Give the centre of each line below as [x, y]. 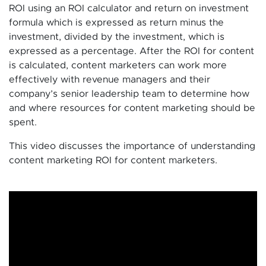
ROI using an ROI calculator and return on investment [129, 8]
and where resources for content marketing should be [132, 108]
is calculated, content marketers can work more [118, 65]
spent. [23, 122]
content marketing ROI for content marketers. [113, 160]
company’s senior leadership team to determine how [129, 94]
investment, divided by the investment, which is [117, 37]
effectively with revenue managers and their [110, 80]
